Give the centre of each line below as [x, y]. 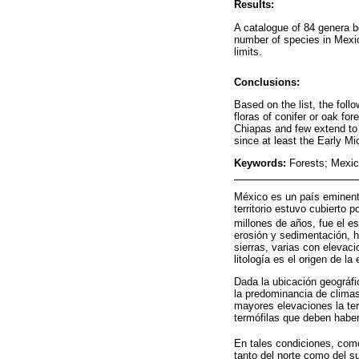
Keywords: [262, 163]
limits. [248, 51]
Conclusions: [267, 82]
